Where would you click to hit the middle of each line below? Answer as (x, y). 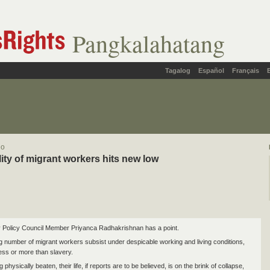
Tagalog (178, 71)
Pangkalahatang (149, 43)
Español (211, 71)
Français (246, 71)
